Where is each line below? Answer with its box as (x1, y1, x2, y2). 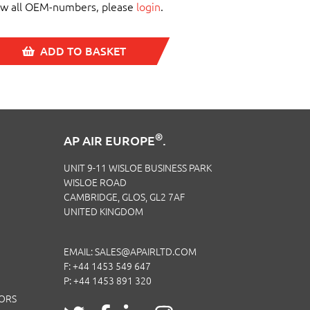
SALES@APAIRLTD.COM (95, 246, 197, 257)
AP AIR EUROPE (64, 134, 155, 147)
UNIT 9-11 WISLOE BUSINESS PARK (64, 163, 212, 174)
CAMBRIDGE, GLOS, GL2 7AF (64, 192, 185, 203)
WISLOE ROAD (64, 177, 127, 188)
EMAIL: (64, 246, 95, 257)
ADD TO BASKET (34, 45, 126, 57)
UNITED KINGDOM (64, 206, 143, 217)
